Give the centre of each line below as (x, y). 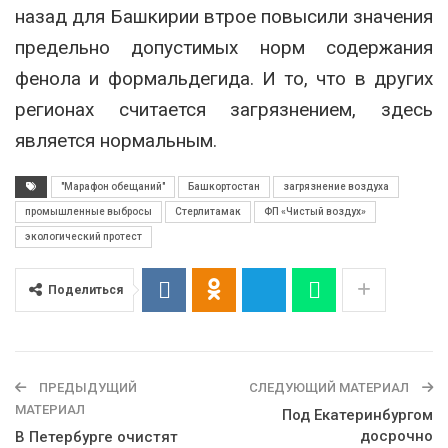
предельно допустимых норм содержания (224, 48)
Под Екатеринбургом (357, 415)
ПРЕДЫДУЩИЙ (86, 388)
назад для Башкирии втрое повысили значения (224, 17)
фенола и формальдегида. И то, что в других (224, 79)
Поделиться (85, 290)
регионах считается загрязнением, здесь (224, 110)
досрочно (396, 436)
